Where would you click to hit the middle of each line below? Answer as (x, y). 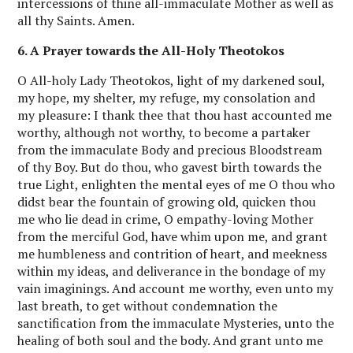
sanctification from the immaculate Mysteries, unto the (176, 323)
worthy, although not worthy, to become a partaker (164, 133)
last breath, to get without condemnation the (148, 306)
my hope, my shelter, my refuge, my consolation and (167, 98)
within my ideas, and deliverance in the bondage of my (172, 271)
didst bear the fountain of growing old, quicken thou (167, 202)
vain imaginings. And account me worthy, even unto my (176, 289)
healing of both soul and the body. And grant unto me (171, 341)
